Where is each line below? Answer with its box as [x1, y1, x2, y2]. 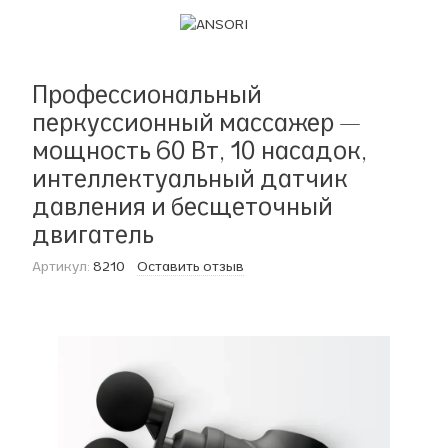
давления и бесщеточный [32, 191, 333, 221]
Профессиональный [32, 79, 262, 109]
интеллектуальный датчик [32, 163, 348, 193]
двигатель [32, 219, 154, 249]
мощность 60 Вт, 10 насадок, [32, 135, 367, 165]
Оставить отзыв [137, 257, 244, 275]
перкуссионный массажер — [32, 107, 361, 137]
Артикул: [32, 257, 90, 275]
